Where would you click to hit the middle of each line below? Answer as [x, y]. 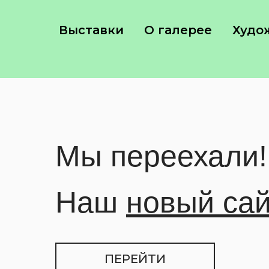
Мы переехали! [161, 156]
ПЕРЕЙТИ [135, 259]
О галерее [178, 30]
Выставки [91, 30]
